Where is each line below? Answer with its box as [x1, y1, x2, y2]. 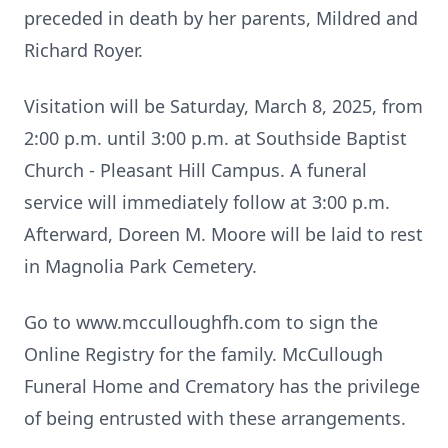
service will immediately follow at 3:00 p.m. [24, 190, 390, 214]
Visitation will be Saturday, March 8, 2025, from [24, 94, 423, 118]
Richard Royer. [24, 38, 143, 62]
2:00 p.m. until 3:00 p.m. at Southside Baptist [24, 126, 407, 150]
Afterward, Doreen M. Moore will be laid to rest [24, 222, 423, 246]
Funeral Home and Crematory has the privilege [24, 374, 420, 398]
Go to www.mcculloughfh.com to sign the [24, 310, 378, 334]
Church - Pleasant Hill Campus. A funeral [24, 158, 367, 182]
